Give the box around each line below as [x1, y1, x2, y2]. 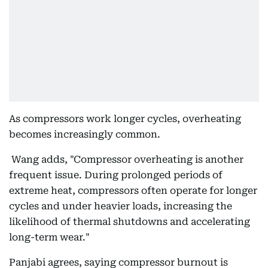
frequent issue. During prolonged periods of [9, 169, 223, 181]
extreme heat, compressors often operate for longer [9, 185, 257, 196]
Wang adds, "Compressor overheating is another [9, 154, 243, 165]
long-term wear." [9, 232, 90, 243]
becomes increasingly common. [9, 129, 160, 140]
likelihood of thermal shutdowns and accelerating [9, 216, 250, 227]
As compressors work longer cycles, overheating [9, 113, 241, 124]
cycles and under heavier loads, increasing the [9, 200, 232, 212]
